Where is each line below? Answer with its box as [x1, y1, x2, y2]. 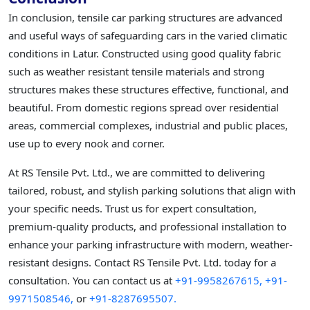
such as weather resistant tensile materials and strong [8, 64, 264, 79]
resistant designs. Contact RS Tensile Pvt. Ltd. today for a [8, 255, 276, 270]
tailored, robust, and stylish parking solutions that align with [8, 183, 295, 198]
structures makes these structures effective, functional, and [8, 82, 289, 97]
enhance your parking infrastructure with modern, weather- [8, 237, 293, 252]
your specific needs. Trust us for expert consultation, [8, 201, 257, 216]
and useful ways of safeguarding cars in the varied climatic [8, 28, 287, 43]
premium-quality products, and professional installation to [8, 219, 286, 234]
